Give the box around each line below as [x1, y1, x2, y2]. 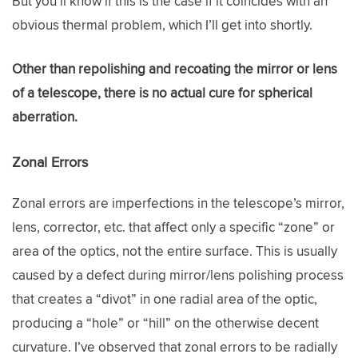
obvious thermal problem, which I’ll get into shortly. [12, 14, 312, 34]
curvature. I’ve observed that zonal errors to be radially [12, 336, 337, 356]
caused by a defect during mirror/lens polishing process [12, 265, 344, 284]
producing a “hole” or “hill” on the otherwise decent [12, 312, 319, 332]
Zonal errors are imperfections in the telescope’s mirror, [12, 193, 344, 213]
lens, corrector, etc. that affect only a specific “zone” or [12, 217, 335, 237]
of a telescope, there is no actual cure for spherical [12, 83, 312, 102]
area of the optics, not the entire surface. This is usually [12, 241, 337, 261]
